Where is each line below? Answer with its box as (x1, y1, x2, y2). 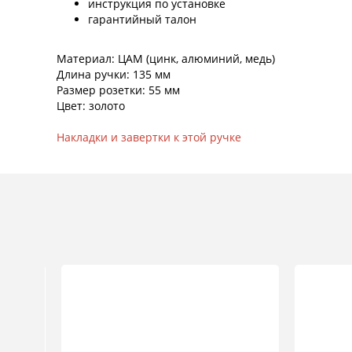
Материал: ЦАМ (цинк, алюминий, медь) (57, 51, 275, 67)
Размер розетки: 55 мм (57, 82, 183, 98)
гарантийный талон (88, 12, 200, 27)
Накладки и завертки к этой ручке (57, 130, 241, 145)
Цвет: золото (57, 98, 125, 114)
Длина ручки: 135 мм (57, 67, 174, 82)
